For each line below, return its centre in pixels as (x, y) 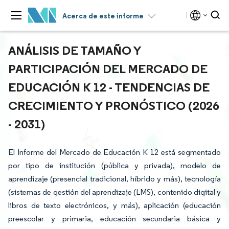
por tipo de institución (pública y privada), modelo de (114, 165)
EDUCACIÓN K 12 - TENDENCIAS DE (109, 87)
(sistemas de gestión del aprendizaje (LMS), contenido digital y (114, 192)
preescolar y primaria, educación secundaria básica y (114, 219)
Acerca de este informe (103, 16)
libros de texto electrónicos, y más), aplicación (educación (114, 205)
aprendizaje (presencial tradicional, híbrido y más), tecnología (114, 179)
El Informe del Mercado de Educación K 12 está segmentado (114, 152)
